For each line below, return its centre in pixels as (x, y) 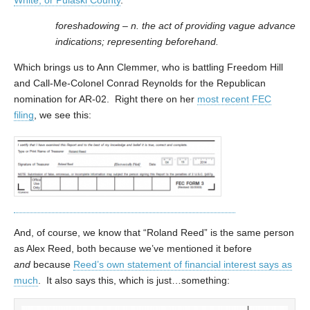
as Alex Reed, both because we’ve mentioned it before (133, 249)
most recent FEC (234, 99)
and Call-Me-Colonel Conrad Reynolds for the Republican (140, 83)
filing (24, 115)
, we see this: (63, 115)
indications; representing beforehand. (137, 41)
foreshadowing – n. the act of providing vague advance (175, 25)
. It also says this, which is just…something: (134, 281)
